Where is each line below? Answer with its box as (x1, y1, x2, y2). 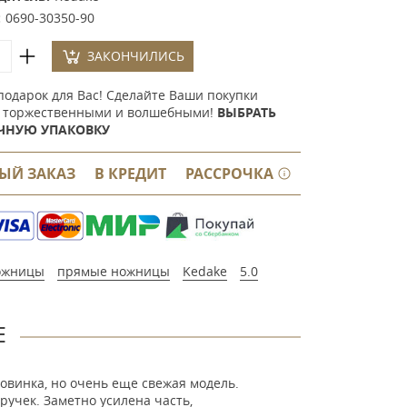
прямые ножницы (56, 263, 170, 280)
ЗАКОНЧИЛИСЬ (86, 47, 184, 65)
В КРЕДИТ (94, 164, 166, 184)
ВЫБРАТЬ (216, 104, 276, 121)
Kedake (182, 263, 227, 280)
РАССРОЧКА (184, 164, 277, 184)
